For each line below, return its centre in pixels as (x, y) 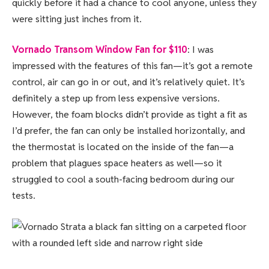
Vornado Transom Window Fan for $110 (100, 50)
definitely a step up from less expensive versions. (116, 98)
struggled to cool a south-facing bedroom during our (123, 180)
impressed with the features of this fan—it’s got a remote (132, 66)
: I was (201, 50)
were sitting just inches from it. (77, 19)
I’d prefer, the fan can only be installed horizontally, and (128, 131)
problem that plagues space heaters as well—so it (117, 163)
